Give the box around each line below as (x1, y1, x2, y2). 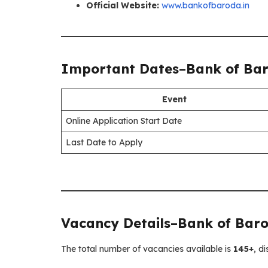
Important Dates (61, 60, 179, 77)
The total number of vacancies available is (61, 243, 233, 254)
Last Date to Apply (66, 136, 142, 148)
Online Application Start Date (66, 115, 182, 126)
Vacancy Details (61, 214, 170, 232)
